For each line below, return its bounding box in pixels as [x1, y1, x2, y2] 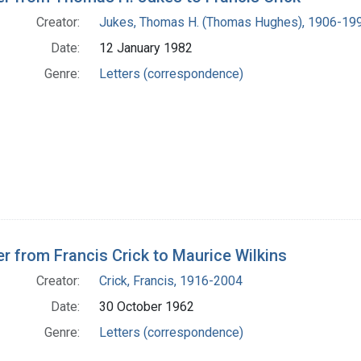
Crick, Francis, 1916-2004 [99, 273, 243, 289]
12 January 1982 [99, 40, 193, 56]
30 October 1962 [99, 299, 194, 315]
